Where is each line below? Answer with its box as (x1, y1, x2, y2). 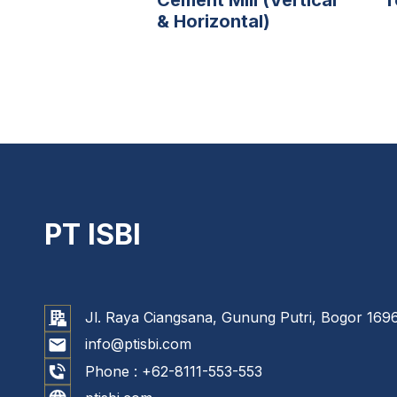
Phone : (85, 362, 142, 380)
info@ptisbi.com (85, 335, 191, 354)
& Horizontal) (157, 10, 271, 32)
